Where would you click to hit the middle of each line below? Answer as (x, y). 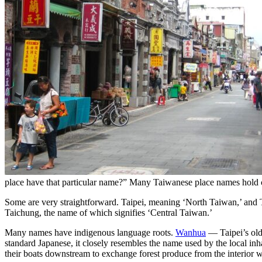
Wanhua (191, 233)
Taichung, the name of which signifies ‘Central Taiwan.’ (108, 213)
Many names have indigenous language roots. (90, 233)
